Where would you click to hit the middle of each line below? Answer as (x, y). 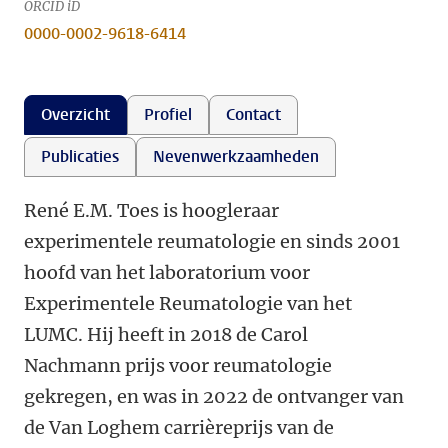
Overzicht (75, 114)
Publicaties (80, 156)
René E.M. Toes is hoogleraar (151, 210)
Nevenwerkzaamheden (236, 156)
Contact (253, 114)
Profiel (168, 114)
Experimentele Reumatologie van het (188, 303)
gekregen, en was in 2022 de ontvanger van (214, 396)
